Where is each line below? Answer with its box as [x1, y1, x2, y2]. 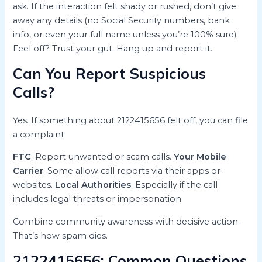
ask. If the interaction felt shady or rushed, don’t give [13, 1, 237, 12]
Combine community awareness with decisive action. [13, 216, 240, 227]
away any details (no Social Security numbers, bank [13, 15, 230, 26]
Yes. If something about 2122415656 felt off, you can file [13, 115, 249, 126]
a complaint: [13, 129, 67, 140]
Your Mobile [174, 151, 227, 163]
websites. [13, 180, 56, 191]
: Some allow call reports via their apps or [43, 166, 221, 177]
